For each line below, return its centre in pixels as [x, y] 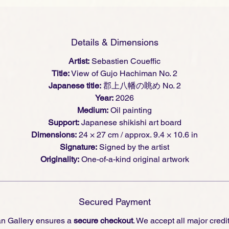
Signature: [78, 147]
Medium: [93, 110]
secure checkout [103, 220]
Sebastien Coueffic [125, 61]
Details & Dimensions [114, 42]
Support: [63, 122]
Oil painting [130, 110]
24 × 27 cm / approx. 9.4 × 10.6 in [137, 134]
